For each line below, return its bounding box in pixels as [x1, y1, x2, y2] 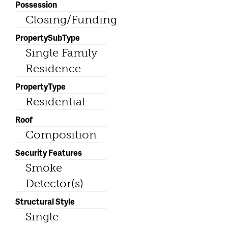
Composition [25, 127, 97, 141]
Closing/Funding [25, 12, 117, 26]
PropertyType [15, 80, 66, 92]
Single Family [25, 45, 98, 60]
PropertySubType [15, 31, 80, 43]
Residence [25, 61, 81, 75]
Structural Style [15, 195, 75, 207]
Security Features [15, 146, 82, 158]
